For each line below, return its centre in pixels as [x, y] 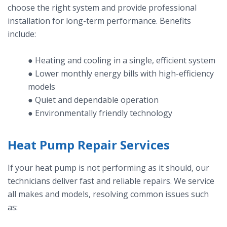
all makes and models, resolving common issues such [108, 194]
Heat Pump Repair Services [89, 145]
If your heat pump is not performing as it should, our [108, 168]
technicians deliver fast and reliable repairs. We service [111, 181]
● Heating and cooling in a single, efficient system [122, 61]
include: [22, 34]
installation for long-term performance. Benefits [99, 21]
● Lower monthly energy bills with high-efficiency [121, 74]
